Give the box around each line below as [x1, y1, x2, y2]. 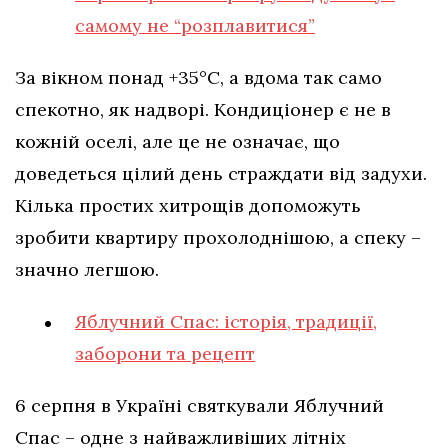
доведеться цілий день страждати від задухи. [15, 162, 427, 186]
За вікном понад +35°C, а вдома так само [15, 66, 382, 90]
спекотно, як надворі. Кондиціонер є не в [15, 98, 391, 122]
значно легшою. [15, 258, 164, 282]
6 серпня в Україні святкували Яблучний [15, 394, 384, 418]
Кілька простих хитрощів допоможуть [15, 194, 361, 218]
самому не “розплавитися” [75, 14, 315, 38]
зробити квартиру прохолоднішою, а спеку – [15, 226, 421, 250]
